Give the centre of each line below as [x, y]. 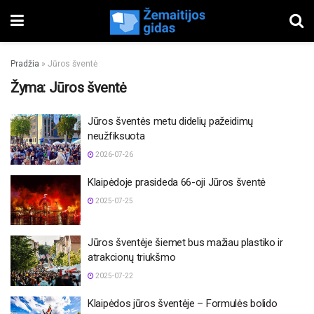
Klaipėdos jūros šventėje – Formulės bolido [183, 303]
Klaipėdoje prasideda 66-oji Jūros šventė [177, 182]
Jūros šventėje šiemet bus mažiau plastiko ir [185, 243]
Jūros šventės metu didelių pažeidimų [171, 121]
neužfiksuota [116, 136]
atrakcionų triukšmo [132, 257]
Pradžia [25, 64]
